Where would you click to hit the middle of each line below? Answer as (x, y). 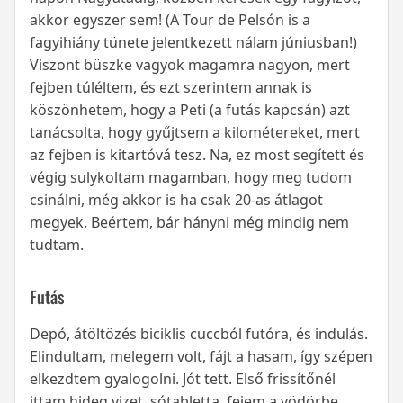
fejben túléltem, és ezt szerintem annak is (171, 88)
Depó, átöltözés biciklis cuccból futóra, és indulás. (199, 334)
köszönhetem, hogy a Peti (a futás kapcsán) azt (190, 110)
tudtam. (57, 245)
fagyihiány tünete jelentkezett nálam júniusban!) (193, 43)
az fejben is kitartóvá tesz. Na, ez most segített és (197, 155)
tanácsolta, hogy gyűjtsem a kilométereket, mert (195, 133)
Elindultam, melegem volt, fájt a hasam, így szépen (201, 357)
